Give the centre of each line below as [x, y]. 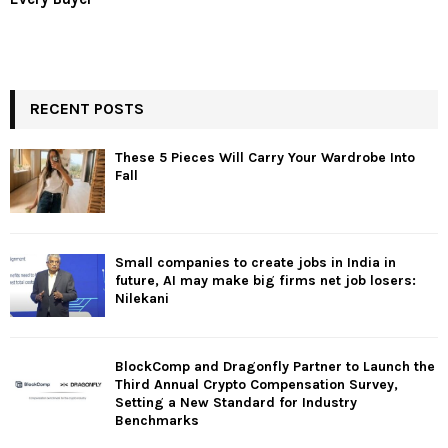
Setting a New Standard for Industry [236, 403]
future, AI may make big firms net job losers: [265, 280]
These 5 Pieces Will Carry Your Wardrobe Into [265, 158]
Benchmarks [157, 421]
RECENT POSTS [87, 109]
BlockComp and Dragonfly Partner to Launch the [275, 367]
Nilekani [142, 298]
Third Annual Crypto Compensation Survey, [256, 385]
